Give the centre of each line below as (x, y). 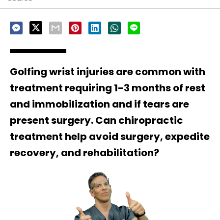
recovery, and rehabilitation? (84, 153)
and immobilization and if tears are (99, 104)
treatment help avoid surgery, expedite (110, 137)
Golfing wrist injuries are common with (108, 72)
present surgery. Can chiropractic (96, 121)
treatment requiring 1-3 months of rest (108, 88)
